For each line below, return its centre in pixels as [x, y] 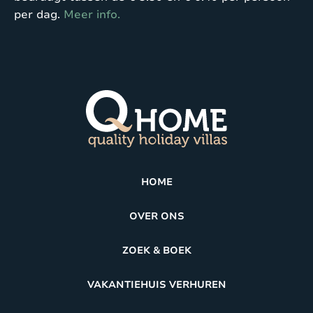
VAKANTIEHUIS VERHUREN [156, 284]
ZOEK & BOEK [156, 250]
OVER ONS [156, 216]
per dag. [39, 14]
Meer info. [92, 14]
